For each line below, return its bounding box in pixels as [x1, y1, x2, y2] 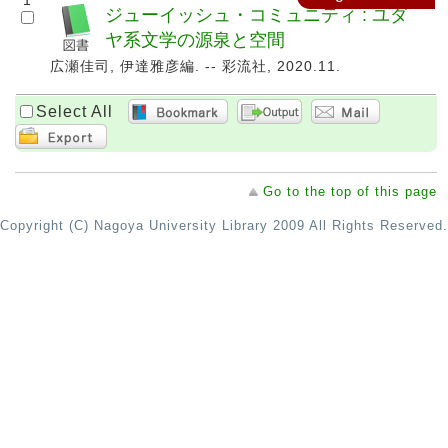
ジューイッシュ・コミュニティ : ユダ [105, 4, 408, 26]
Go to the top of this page [263, 184, 437, 200]
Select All [36, 102, 113, 120]
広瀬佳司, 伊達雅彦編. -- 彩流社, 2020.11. [50, 58, 341, 75]
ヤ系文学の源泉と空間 [105, 29, 285, 51]
